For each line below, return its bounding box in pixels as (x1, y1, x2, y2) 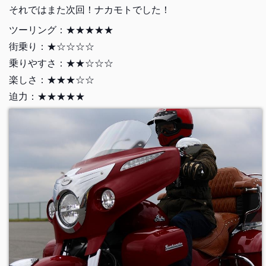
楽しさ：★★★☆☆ (8, 75, 94, 85)
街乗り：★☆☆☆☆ (8, 42, 94, 52)
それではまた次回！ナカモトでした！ (8, 5, 170, 15)
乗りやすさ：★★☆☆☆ (8, 58, 113, 69)
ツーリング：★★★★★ (8, 25, 113, 36)
